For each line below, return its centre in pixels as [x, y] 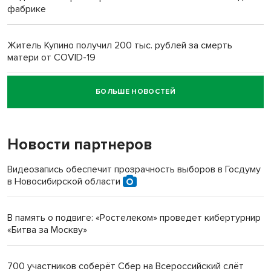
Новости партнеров [80, 144]
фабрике [27, 9]
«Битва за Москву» [47, 230]
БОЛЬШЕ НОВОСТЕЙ [135, 92]
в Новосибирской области [65, 181]
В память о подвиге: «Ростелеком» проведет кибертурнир [134, 217]
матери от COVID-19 [51, 57]
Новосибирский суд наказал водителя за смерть [113, 93]
